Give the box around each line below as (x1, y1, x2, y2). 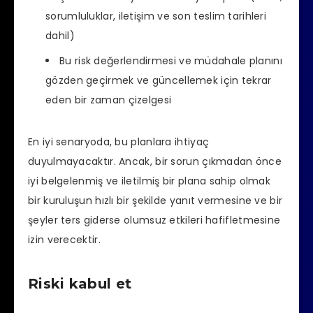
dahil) (45, 29, 75, 43)
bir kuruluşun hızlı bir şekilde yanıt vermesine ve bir (28, 194, 283, 208)
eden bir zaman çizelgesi (45, 93, 172, 108)
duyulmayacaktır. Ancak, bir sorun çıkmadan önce (28, 154, 282, 169)
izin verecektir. (28, 233, 101, 247)
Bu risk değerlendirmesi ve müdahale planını (59, 54, 282, 68)
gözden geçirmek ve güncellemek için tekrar (45, 73, 272, 88)
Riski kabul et (28, 275, 132, 292)
